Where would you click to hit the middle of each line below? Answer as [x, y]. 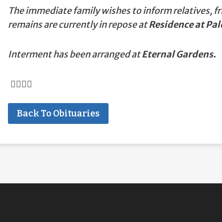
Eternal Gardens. [178, 54]
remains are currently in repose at [78, 25]
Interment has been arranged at [74, 54]
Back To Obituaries [58, 114]
